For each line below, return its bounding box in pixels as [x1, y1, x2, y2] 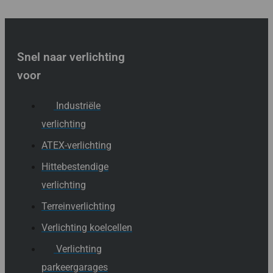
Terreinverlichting [41, 200, 115, 212]
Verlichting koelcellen [41, 221, 132, 233]
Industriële [56, 99, 101, 112]
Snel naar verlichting [17, 49, 125, 64]
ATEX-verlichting [41, 139, 112, 151]
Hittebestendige [41, 160, 108, 172]
